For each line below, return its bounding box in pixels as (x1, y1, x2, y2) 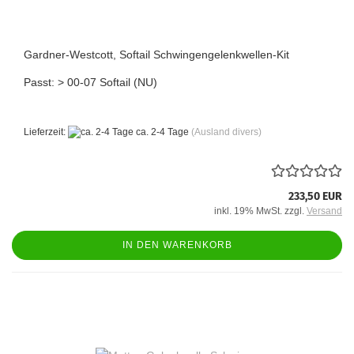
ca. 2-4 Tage (134, 126, 189, 137)
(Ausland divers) (191, 126, 262, 137)
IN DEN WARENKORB (122, 239, 232, 251)
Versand (307, 205, 342, 217)
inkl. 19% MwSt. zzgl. (214, 205, 307, 217)
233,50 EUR (288, 190, 342, 204)
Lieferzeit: (24, 126, 68, 137)
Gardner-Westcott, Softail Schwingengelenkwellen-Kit (24, 48, 289, 61)
